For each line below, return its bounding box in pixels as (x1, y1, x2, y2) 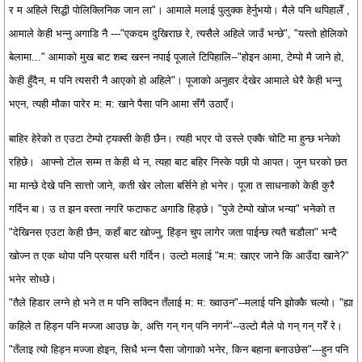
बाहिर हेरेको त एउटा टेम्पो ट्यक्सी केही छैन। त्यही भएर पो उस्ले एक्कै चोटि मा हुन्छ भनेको (9, 133, 340, 145)
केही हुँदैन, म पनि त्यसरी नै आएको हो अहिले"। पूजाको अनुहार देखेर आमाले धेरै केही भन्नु (9, 74, 341, 86)
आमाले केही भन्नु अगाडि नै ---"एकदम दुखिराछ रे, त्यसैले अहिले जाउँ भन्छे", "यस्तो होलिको (9, 27, 347, 40)
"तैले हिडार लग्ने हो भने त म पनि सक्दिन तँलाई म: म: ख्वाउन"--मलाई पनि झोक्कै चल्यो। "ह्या (9, 297, 353, 309)
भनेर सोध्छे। (9, 273, 57, 285)
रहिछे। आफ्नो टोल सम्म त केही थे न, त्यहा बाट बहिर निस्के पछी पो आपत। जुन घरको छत (9, 156, 347, 168)
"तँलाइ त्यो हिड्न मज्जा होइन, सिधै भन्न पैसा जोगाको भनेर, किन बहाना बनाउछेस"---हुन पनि (9, 343, 348, 356)
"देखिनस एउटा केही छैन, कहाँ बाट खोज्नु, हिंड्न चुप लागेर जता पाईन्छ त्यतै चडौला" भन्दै (9, 226, 337, 238)
